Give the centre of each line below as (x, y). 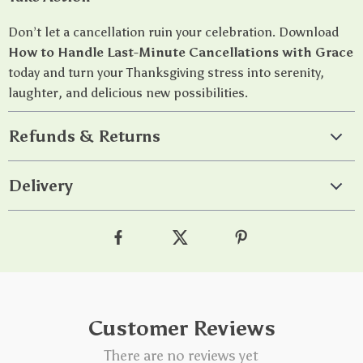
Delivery (41, 186)
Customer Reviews (181, 328)
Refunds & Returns (84, 136)
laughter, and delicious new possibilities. (128, 93)
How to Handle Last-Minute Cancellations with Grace (181, 52)
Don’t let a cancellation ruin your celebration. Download (173, 32)
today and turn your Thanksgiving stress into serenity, (166, 73)
